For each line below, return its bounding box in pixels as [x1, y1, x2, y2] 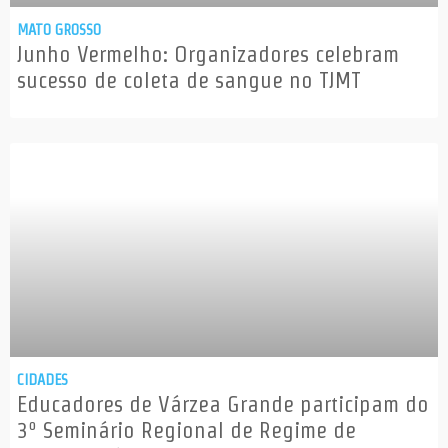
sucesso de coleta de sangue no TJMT [17, 68, 361, 93]
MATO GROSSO [17, 21, 101, 39]
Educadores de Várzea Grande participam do [17, 392, 429, 417]
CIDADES [17, 371, 68, 389]
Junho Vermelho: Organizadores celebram [17, 42, 399, 67]
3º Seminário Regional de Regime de [17, 418, 356, 443]
